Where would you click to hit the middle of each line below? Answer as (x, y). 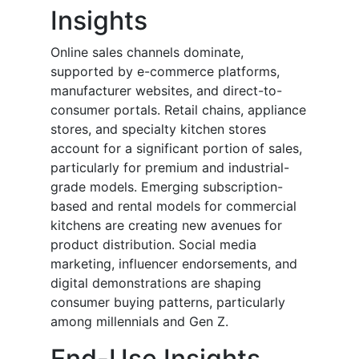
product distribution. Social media (153, 245)
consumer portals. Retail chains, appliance (178, 110)
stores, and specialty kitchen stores (158, 129)
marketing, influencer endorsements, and (174, 264)
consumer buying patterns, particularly (168, 303)
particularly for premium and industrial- (170, 168)
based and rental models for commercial (173, 206)
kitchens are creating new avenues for (166, 226)
